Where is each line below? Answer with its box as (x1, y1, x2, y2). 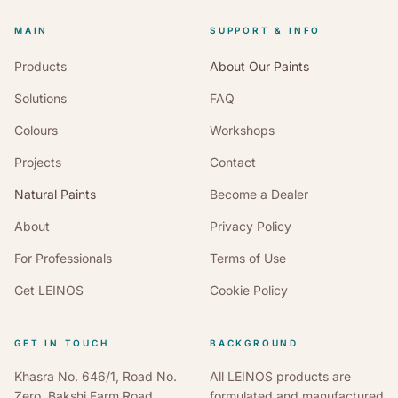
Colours (14, 122, 58, 138)
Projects (14, 154, 61, 170)
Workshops (210, 122, 275, 138)
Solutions (14, 90, 67, 106)
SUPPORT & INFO (210, 24, 322, 36)
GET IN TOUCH (14, 337, 109, 348)
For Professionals (14, 250, 112, 266)
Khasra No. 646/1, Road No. (14, 368, 177, 384)
